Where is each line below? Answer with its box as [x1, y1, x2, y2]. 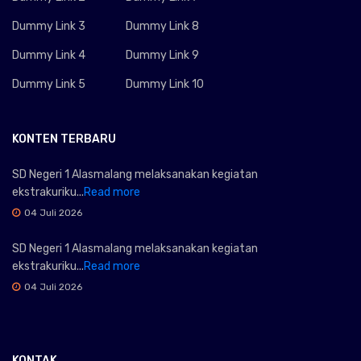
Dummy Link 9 [126, 48, 199, 62]
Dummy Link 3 [12, 19, 85, 33]
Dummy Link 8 [126, 19, 199, 33]
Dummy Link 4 [12, 48, 85, 62]
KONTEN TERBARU [12, 131, 116, 146]
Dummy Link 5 [12, 77, 85, 91]
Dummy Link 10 [126, 77, 204, 91]
